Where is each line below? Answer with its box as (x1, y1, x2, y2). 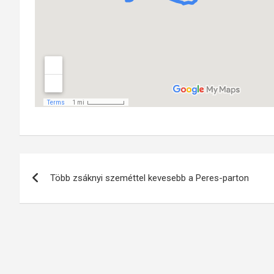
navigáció (19, 179, 103, 202)
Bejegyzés (19, 154, 108, 177)
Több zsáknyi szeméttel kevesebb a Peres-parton (50, 172, 249, 183)
